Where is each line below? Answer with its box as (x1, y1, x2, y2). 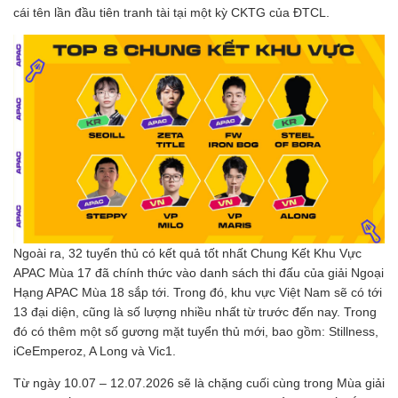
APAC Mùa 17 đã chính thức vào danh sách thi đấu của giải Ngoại (13, 265, 384, 280)
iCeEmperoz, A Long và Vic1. (13, 343, 176, 358)
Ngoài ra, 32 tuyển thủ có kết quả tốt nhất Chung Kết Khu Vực (13, 245, 362, 260)
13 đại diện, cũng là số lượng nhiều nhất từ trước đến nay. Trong (13, 304, 377, 319)
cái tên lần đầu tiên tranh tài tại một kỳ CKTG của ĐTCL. (13, 4, 330, 20)
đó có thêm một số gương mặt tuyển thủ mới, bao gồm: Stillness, (13, 323, 378, 338)
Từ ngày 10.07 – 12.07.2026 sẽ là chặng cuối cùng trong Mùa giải (13, 375, 385, 390)
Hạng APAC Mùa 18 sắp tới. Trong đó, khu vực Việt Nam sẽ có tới (13, 284, 382, 299)
